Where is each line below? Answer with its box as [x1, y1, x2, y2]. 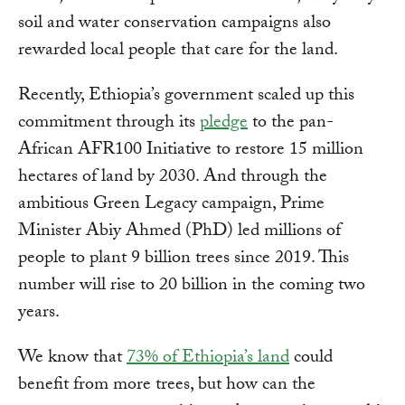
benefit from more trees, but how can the [18, 370, 316, 401]
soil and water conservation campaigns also [18, 8, 331, 40]
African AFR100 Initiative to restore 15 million [18, 135, 363, 166]
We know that [18, 343, 127, 374]
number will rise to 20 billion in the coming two [18, 270, 365, 302]
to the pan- [248, 108, 334, 139]
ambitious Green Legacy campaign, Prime [18, 189, 325, 221]
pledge [200, 108, 248, 139]
